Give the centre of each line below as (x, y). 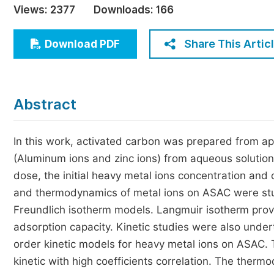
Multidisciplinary (71, 57)
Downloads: (123, 10)
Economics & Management (94, 12)
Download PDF (82, 44)
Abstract (45, 104)
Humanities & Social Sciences (101, 35)
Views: (30, 10)
